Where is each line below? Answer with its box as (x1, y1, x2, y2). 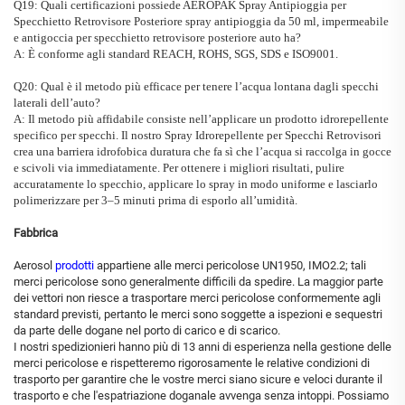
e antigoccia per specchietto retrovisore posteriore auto (14, 31, 284, 45)
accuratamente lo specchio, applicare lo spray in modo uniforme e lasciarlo (14, 177, 378, 192)
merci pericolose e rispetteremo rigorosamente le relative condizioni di (14, 356, 370, 371)
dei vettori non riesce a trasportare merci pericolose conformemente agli (14, 291, 381, 306)
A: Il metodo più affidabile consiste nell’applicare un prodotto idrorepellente (14, 112, 389, 127)
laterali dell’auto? (14, 96, 100, 110)
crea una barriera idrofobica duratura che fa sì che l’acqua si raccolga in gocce (14, 145, 391, 159)
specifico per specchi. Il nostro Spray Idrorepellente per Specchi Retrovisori (14, 128, 381, 143)
